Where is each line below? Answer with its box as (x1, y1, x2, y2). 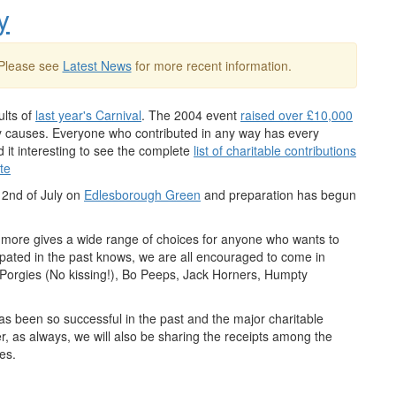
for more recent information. (131, 57, 292, 74)
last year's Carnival (35, 106, 141, 124)
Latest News (62, 57, 132, 74)
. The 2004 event (141, 106, 240, 124)
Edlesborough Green (84, 186, 201, 203)
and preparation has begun (201, 186, 356, 203)
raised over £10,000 (240, 106, 353, 124)
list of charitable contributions (194, 141, 356, 159)
